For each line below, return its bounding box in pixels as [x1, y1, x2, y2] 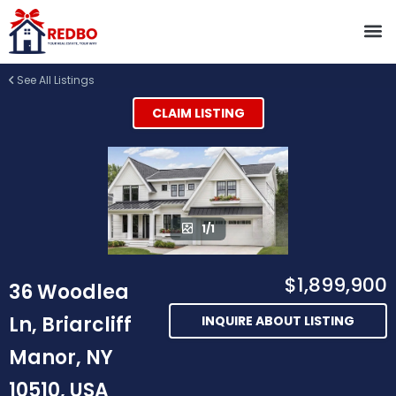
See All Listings [14, 72, 95, 88]
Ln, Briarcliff [9, 311, 132, 339]
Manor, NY [9, 344, 113, 372]
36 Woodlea [9, 278, 129, 307]
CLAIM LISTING [151, 103, 245, 122]
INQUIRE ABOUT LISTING [202, 312, 354, 331]
